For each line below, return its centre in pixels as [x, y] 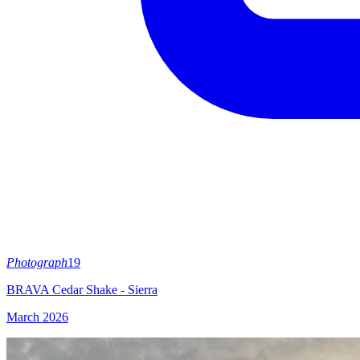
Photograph [37, 262]
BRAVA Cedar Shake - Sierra [82, 290]
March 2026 [37, 317]
